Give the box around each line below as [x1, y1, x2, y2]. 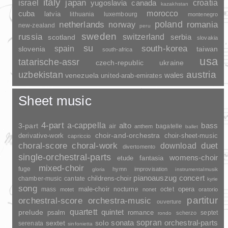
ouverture [157, 198, 182, 205]
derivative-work [18, 132, 64, 139]
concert [179, 174, 205, 182]
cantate [64, 175, 85, 182]
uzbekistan [18, 69, 63, 80]
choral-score [18, 140, 68, 151]
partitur [187, 194, 218, 206]
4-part [41, 120, 64, 130]
